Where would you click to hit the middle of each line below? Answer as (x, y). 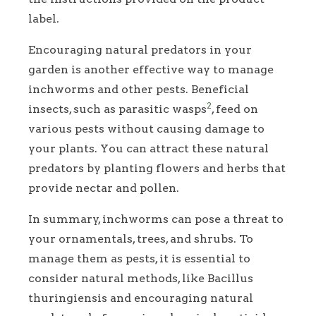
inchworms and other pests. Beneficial (139, 89)
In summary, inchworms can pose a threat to (156, 219)
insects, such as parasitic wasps (117, 109)
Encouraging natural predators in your (140, 49)
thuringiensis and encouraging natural (141, 298)
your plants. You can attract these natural (148, 148)
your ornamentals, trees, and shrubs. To (141, 238)
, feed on (235, 109)
